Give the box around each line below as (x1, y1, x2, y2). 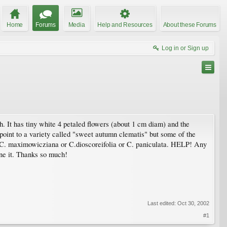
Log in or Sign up (162, 44, 209, 52)
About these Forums (163, 21, 216, 28)
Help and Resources (97, 21, 153, 28)
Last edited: (147, 200, 177, 206)
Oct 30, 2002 (177, 200, 209, 206)
